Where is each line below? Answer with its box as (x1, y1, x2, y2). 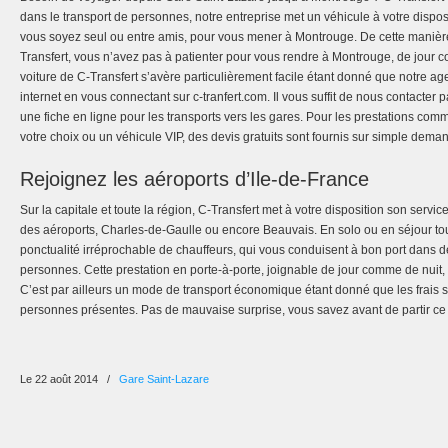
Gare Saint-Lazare (119, 373, 209, 385)
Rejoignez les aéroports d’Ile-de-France (20, 168, 369, 190)
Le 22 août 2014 (20, 373, 101, 385)
